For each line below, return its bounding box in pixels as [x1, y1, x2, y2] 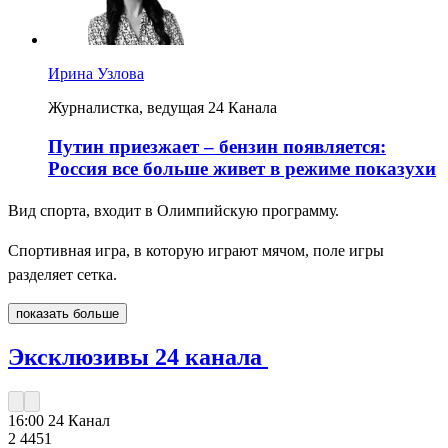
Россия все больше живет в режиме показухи [48, 158, 436, 180]
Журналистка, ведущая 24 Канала [48, 99, 277, 117]
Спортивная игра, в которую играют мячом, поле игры [8, 241, 384, 259]
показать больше [16, 305, 119, 321]
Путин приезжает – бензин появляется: [48, 136, 386, 158]
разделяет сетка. [8, 265, 117, 283]
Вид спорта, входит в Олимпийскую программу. [8, 201, 339, 219]
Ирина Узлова [48, 65, 144, 83]
